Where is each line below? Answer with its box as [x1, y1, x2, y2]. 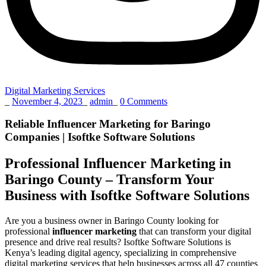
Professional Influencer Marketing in [5, 156, 231, 172]
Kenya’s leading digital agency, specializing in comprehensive [5, 248, 236, 258]
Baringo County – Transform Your [5, 172, 214, 188]
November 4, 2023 [12, 96, 83, 106]
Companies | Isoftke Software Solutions [5, 131, 195, 144]
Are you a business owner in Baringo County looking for [5, 216, 218, 226]
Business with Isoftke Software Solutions [5, 188, 249, 204]
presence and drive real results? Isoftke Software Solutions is [5, 237, 231, 248]
